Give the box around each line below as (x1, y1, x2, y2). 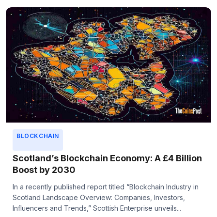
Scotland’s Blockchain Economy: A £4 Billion (13, 153, 202, 164)
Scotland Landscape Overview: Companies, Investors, (13, 193, 185, 202)
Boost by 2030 (13, 165, 76, 175)
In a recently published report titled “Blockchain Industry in (13, 183, 199, 191)
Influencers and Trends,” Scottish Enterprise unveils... (13, 204, 181, 213)
